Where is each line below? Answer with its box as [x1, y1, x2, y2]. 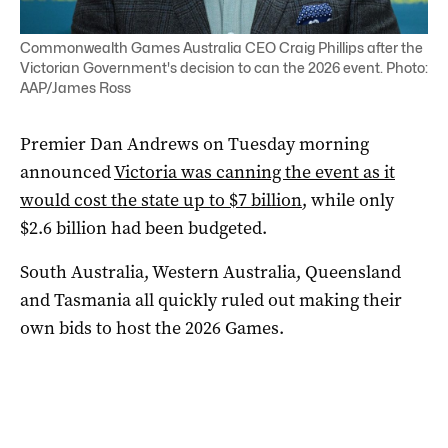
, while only [302, 187, 394, 212]
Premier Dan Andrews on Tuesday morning [20, 131, 369, 156]
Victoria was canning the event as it [114, 159, 395, 184]
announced [20, 159, 114, 184]
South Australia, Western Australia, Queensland [20, 259, 401, 284]
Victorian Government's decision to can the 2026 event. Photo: [20, 58, 428, 76]
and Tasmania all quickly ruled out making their [20, 287, 402, 312]
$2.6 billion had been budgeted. [20, 215, 267, 240]
